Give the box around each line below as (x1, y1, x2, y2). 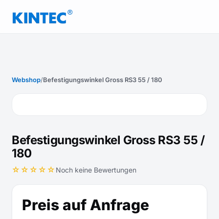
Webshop (12, 76, 41, 84)
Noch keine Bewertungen (56, 165, 136, 174)
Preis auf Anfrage (22, 196, 149, 214)
